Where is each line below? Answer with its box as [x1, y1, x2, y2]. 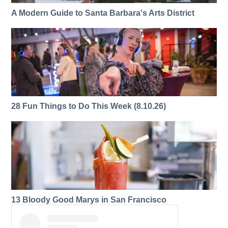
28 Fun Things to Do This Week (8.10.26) [11, 102, 166, 111]
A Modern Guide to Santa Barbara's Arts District [11, 8, 195, 17]
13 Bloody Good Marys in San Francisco [11, 195, 167, 205]
